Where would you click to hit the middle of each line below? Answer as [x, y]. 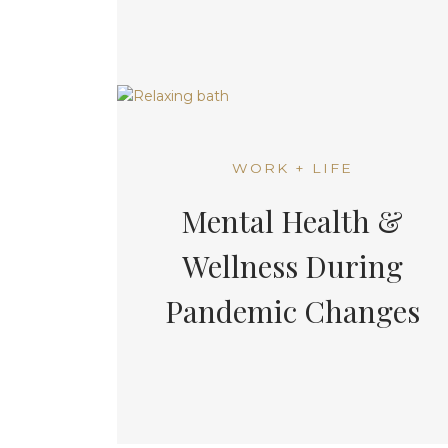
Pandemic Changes [292, 311]
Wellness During [292, 266]
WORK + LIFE [292, 168]
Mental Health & [292, 221]
